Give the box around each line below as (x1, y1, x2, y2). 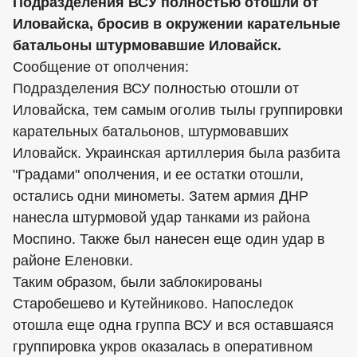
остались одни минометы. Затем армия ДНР (13, 187, 308, 204)
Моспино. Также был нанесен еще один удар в (13, 230, 325, 247)
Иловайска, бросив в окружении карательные (13, 15, 340, 32)
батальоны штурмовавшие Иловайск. (13, 37, 281, 53)
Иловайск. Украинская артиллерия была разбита (13, 144, 340, 161)
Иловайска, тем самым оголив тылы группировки (13, 101, 343, 118)
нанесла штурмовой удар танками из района (13, 209, 310, 226)
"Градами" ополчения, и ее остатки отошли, (13, 166, 304, 182)
